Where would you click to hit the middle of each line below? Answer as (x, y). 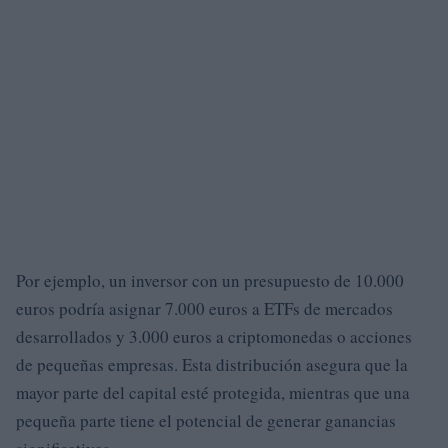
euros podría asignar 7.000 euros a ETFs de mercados (204, 309)
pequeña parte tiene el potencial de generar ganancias (206, 421)
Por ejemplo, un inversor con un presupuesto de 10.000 (210, 281)
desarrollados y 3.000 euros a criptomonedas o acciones (214, 337)
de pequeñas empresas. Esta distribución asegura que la (212, 365)
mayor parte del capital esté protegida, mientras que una (213, 393)
